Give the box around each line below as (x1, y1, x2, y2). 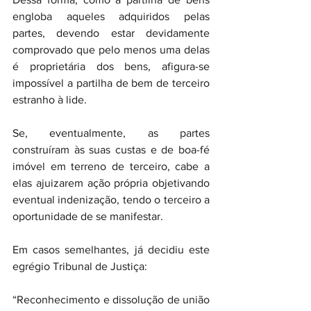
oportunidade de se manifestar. (12, 210, 163, 222)
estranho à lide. (12, 94, 87, 106)
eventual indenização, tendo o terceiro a (12, 194, 210, 205)
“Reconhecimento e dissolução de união (12, 294, 210, 305)
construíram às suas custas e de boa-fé (12, 144, 210, 155)
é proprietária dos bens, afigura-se (12, 60, 210, 72)
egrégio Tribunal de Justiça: (12, 260, 147, 272)
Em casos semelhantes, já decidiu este (12, 244, 210, 255)
